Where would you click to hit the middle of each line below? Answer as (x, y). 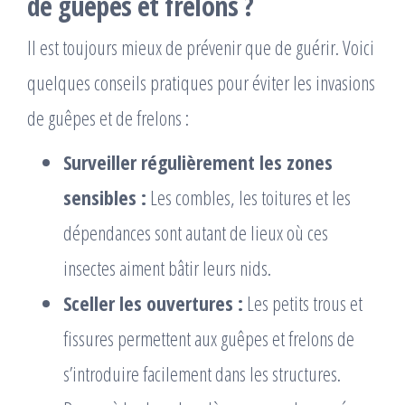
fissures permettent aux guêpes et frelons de (209, 338)
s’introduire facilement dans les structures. (202, 373)
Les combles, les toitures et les (249, 197)
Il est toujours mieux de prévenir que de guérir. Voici (201, 47)
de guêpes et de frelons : (108, 118)
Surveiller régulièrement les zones (198, 162)
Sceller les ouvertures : (153, 303)
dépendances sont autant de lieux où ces (196, 232)
